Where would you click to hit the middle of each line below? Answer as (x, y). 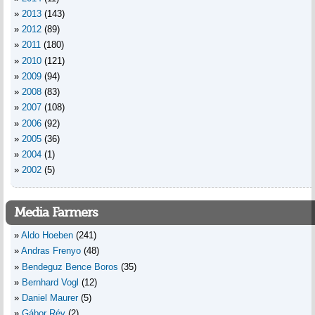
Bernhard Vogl (50, 282)
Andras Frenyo (51, 251)
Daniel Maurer (50, 298)
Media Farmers (56, 213)
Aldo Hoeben (47, 236)
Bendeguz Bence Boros (70, 266)
